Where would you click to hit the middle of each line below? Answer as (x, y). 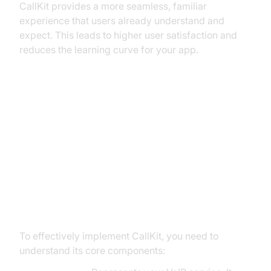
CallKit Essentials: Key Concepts (128, 115)
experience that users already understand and (122, 21)
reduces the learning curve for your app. (109, 50)
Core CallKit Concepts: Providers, (132, 188)
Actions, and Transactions (106, 210)
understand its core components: (92, 250)
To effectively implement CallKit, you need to (119, 236)
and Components (77, 134)
